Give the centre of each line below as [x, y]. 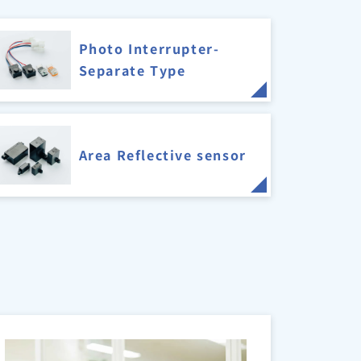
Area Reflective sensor [162, 154]
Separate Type [132, 71]
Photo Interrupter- [149, 49]
